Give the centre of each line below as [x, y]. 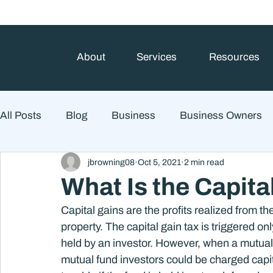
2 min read [204, 162]
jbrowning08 [111, 162]
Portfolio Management [171, 213]
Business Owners [221, 115]
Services [156, 57]
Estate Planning [235, 164]
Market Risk [51, 261]
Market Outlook [60, 213]
